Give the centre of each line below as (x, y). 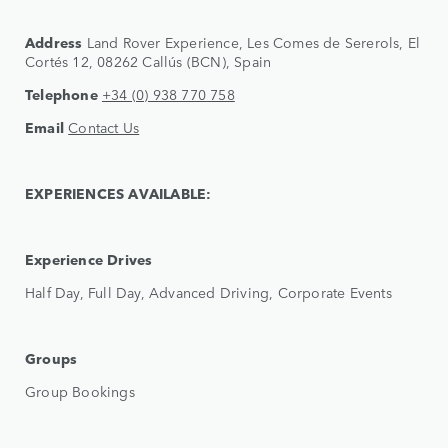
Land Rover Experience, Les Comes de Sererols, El (251, 41)
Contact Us (104, 126)
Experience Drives (89, 258)
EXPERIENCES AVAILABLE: (118, 192)
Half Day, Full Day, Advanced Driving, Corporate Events (208, 291)
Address (54, 41)
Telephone (61, 93)
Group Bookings (80, 390)
